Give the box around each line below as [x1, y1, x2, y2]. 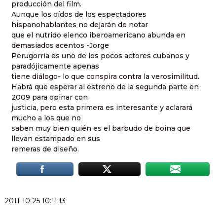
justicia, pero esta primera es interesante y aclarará [11, 103, 192, 112]
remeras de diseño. [11, 144, 79, 153]
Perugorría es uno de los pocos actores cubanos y [11, 51, 189, 60]
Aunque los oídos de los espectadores [11, 9, 147, 19]
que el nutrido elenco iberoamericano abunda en [11, 30, 185, 39]
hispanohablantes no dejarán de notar [11, 20, 148, 29]
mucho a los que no [11, 113, 81, 122]
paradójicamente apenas [11, 61, 99, 71]
